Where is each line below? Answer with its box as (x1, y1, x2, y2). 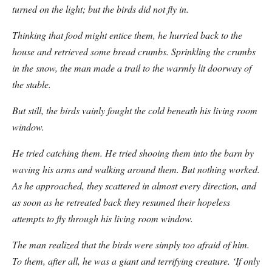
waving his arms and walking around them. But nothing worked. (12, 163, 260, 175)
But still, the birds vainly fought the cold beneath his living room (12, 104, 257, 117)
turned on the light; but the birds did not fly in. (12, 2, 189, 15)
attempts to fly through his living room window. (12, 212, 193, 225)
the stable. (12, 78, 51, 90)
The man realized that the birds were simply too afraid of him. (12, 238, 250, 251)
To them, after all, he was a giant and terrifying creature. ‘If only (12, 254, 260, 267)
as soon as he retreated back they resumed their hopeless (12, 195, 230, 208)
